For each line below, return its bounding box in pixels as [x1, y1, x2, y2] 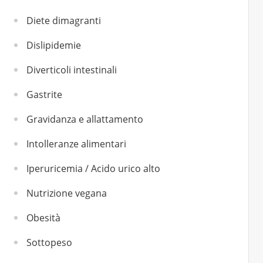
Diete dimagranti [26, 14, 101, 27]
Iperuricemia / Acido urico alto [26, 162, 160, 175]
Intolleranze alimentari [26, 137, 126, 150]
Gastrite [26, 88, 62, 101]
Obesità [26, 211, 60, 224]
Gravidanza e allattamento [26, 113, 143, 126]
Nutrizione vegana [26, 187, 107, 200]
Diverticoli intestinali [26, 63, 117, 76]
